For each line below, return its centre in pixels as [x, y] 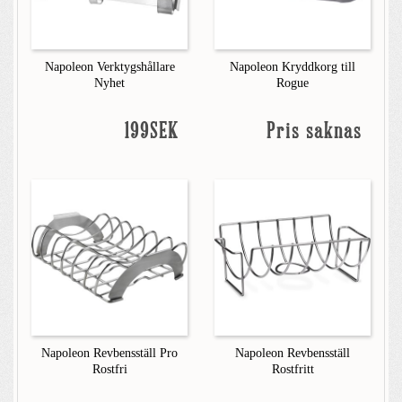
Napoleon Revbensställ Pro [109, 353]
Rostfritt [293, 369]
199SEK [152, 132]
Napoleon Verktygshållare [109, 67]
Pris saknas [314, 132]
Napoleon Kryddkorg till [293, 67]
